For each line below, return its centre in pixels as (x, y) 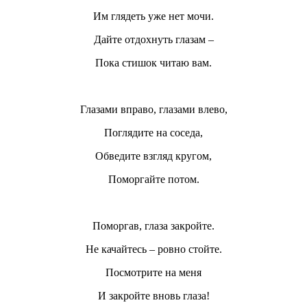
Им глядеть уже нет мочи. (153, 16)
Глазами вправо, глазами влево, (153, 110)
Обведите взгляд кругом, (153, 156)
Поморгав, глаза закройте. (153, 226)
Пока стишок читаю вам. (153, 63)
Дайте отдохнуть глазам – (153, 40)
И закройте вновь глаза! (153, 296)
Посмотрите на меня (153, 273)
